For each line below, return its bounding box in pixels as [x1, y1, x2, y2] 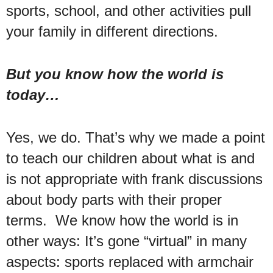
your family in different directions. [6, 23, 218, 40]
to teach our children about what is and [6, 149, 255, 166]
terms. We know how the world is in [6, 211, 238, 229]
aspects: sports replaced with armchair [6, 253, 253, 270]
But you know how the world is [6, 65, 224, 82]
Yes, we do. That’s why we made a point [6, 129, 265, 146]
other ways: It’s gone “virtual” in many [6, 232, 247, 249]
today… [6, 86, 60, 103]
